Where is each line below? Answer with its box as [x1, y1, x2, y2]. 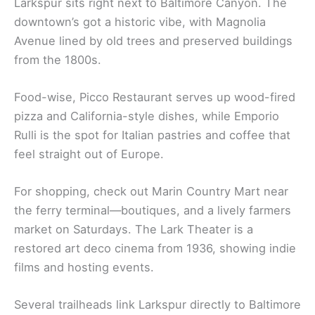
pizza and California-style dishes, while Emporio [14, 108, 279, 123]
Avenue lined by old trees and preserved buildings [14, 33, 292, 48]
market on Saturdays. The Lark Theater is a [14, 222, 253, 237]
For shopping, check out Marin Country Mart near [14, 184, 288, 199]
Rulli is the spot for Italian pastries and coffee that [14, 127, 290, 142]
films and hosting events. [14, 260, 154, 275]
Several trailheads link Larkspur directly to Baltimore [14, 297, 301, 312]
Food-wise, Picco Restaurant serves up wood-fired [14, 89, 295, 104]
